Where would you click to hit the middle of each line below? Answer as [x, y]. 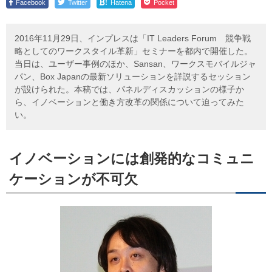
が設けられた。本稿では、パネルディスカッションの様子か [129, 89]
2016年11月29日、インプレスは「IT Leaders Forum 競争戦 [133, 38]
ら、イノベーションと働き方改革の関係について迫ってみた [129, 102]
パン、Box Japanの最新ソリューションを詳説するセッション [133, 76]
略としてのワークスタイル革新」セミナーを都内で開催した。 [134, 51]
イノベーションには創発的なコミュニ [131, 158]
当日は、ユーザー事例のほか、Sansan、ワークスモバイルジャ [135, 63]
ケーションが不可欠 [73, 179]
